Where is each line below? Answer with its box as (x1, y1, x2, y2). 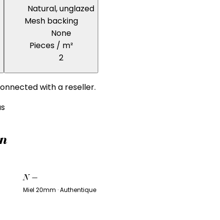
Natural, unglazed (27, 3, 94, 15)
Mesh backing (24, 15, 78, 27)
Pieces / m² (29, 40, 73, 52)
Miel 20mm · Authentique (23, 186, 96, 194)
